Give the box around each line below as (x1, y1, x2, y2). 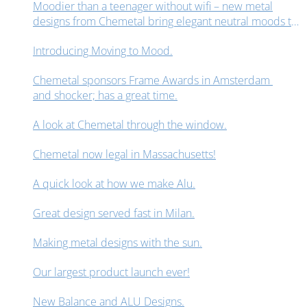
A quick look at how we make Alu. (33, 176, 195, 192)
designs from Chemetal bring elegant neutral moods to (33, 14, 297, 29)
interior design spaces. (33, 29, 143, 45)
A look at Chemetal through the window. (33, 117, 227, 133)
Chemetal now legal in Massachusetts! (33, 147, 216, 162)
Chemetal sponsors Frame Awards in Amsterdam (33, 73, 273, 88)
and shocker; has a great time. (33, 88, 177, 103)
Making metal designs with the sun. (33, 235, 202, 251)
